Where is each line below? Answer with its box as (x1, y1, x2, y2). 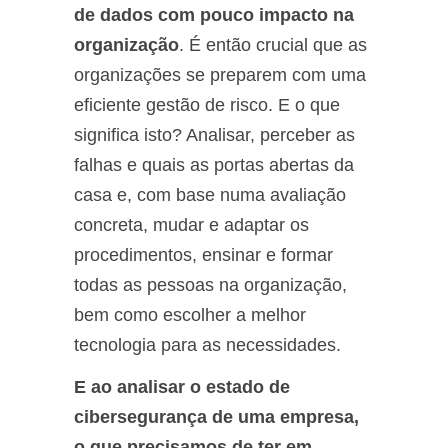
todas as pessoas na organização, (74, 274, 347, 295)
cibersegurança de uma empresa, (74, 406, 359, 427)
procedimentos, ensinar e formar (74, 244, 333, 265)
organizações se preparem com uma (74, 64, 366, 85)
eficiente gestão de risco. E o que (74, 94, 340, 115)
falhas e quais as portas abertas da (74, 154, 354, 175)
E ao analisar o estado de (74, 376, 290, 397)
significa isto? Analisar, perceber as (74, 124, 355, 145)
